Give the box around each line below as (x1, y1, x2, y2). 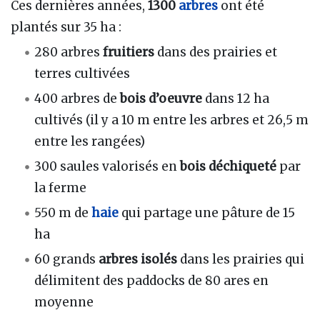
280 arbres (34, 44, 104, 60)
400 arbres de (34, 90, 121, 106)
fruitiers (103, 44, 155, 60)
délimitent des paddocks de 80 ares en (34, 273, 269, 289)
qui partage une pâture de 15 (119, 205, 296, 221)
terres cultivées (34, 65, 131, 81)
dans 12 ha (202, 90, 270, 106)
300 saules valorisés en (34, 158, 181, 174)
